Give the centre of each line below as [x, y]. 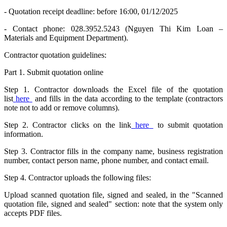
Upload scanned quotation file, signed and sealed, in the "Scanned [113, 195]
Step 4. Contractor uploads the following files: [78, 178]
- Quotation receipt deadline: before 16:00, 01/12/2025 [91, 12]
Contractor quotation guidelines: [55, 55]
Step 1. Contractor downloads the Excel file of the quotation [113, 90]
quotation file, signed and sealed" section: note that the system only [113, 204]
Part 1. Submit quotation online [54, 72]
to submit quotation [188, 125]
